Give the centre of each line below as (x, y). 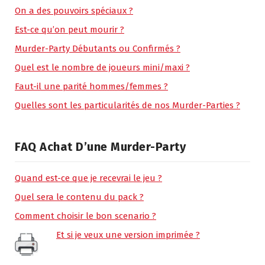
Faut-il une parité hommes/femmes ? (91, 86)
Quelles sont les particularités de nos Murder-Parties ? (127, 105)
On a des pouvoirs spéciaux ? (74, 10)
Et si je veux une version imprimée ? (128, 235)
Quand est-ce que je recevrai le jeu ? (88, 178)
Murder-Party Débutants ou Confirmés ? (98, 48)
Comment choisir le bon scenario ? (85, 216)
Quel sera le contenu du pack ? (79, 197)
